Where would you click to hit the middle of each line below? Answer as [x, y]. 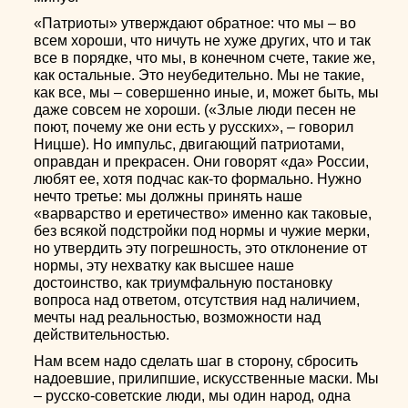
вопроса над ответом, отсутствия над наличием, [197, 300]
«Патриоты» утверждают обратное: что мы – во [195, 23]
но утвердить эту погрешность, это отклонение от [201, 248]
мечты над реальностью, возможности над [178, 317]
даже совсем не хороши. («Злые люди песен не [195, 110]
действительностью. [102, 335]
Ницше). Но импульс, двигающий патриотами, [189, 144]
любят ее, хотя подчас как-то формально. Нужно [198, 179]
